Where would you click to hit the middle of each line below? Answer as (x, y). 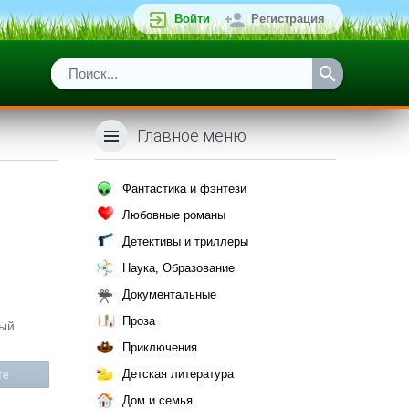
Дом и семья (157, 400)
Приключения (160, 347)
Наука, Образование (178, 268)
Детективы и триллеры (185, 241)
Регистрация (288, 19)
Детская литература (178, 374)
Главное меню (192, 136)
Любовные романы (174, 215)
